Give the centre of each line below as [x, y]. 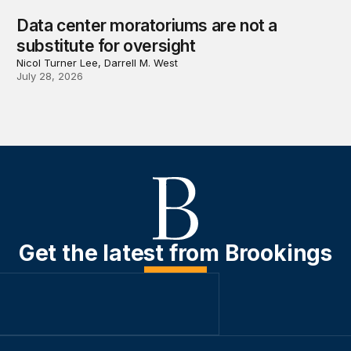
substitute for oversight [106, 46]
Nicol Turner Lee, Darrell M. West [98, 63]
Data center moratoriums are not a [147, 26]
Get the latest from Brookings [175, 253]
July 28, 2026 [50, 76]
